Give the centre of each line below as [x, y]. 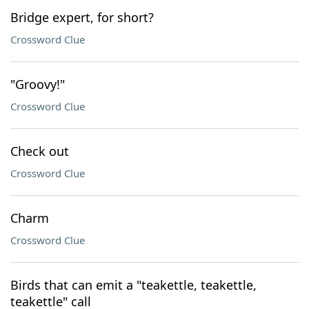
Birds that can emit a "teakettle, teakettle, [133, 285]
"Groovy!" [38, 84]
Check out [40, 151]
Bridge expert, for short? [82, 17]
